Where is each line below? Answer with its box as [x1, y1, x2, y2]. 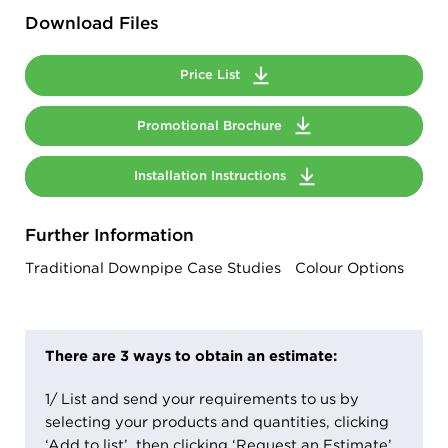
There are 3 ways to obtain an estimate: [45, 346, 337, 365]
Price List [179, 67, 244, 82]
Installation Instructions [133, 168, 290, 184]
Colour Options [295, 258, 404, 277]
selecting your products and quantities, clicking [45, 412, 389, 431]
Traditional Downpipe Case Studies [25, 258, 281, 277]
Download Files [25, 12, 159, 33]
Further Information [25, 223, 194, 245]
